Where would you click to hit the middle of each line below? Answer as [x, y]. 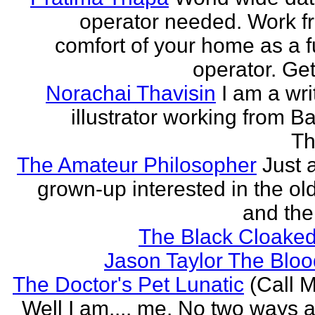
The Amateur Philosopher [137, 165]
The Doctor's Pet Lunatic [128, 284]
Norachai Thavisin [131, 93]
